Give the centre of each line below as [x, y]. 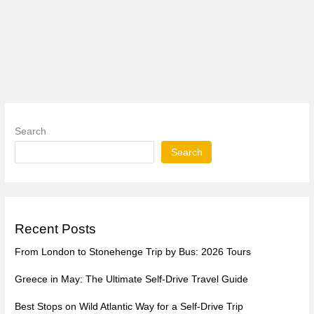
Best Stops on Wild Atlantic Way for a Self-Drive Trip [129, 307]
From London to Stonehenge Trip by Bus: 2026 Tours [133, 252]
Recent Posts [56, 229]
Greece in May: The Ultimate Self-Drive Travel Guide [132, 280]
